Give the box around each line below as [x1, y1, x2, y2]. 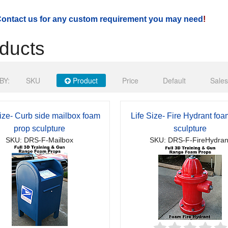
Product [70, 75, 98, 86]
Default [162, 75, 186, 86]
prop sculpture [14, 124, 66, 133]
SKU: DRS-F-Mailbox [6, 136, 74, 145]
